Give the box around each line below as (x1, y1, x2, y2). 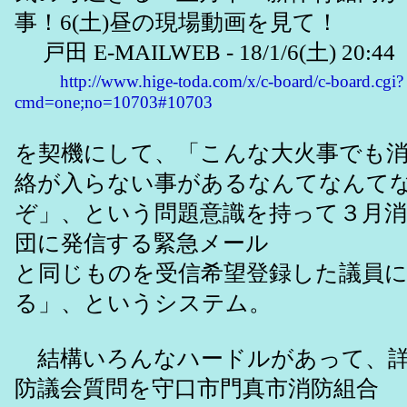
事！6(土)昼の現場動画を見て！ (15, 10, 339, 35)
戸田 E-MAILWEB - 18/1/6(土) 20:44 (15, 40, 395, 65)
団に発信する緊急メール (15, 231, 269, 256)
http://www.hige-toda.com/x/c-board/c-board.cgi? (60, 72, 403, 92)
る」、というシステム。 (15, 291, 272, 316)
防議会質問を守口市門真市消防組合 (15, 376, 379, 402)
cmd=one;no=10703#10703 (15, 93, 213, 113)
